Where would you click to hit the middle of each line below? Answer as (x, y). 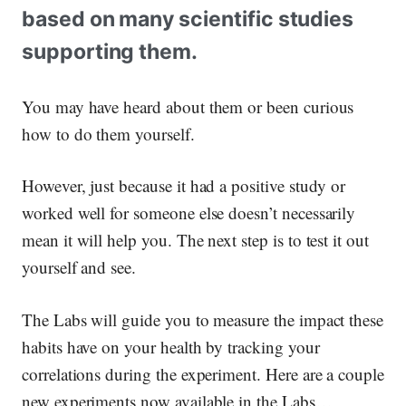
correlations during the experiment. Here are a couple (203, 373)
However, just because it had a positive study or (184, 186)
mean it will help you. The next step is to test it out (195, 240)
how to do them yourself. (108, 133)
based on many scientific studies (188, 19)
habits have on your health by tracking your (171, 346)
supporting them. (110, 52)
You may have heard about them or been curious (188, 106)
